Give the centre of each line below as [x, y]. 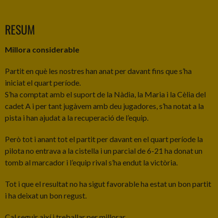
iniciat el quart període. [43, 82]
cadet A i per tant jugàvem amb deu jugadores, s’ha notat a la [104, 106]
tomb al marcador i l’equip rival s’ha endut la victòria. [91, 162]
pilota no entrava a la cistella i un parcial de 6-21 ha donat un [104, 150]
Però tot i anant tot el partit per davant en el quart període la [104, 139]
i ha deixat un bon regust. [46, 195]
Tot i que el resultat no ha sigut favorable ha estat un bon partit [108, 183]
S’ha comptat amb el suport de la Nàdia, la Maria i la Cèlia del [105, 94]
